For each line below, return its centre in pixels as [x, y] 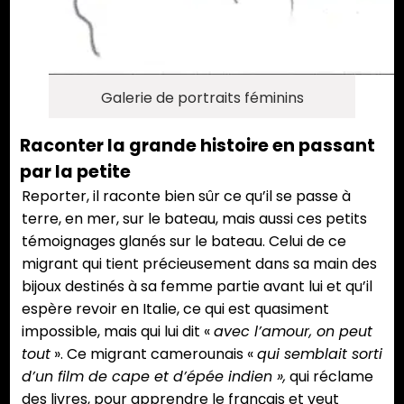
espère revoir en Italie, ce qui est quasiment [175, 309]
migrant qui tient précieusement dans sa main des [199, 264]
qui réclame [330, 377]
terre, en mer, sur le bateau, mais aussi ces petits [194, 219]
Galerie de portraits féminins [202, 98]
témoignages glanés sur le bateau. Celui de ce [184, 242]
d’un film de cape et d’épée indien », [154, 377]
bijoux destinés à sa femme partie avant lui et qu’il [197, 287]
